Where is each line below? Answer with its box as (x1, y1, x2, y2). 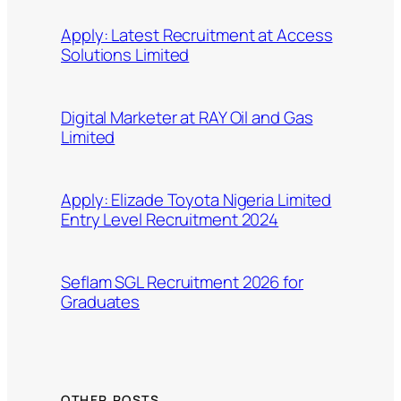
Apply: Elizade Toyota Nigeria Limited (61, 187, 332, 211)
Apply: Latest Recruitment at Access (61, 22, 333, 47)
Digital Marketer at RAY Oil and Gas (61, 105, 313, 129)
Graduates (61, 289, 141, 313)
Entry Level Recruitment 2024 (61, 207, 279, 231)
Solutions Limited (61, 42, 190, 66)
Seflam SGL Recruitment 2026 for (61, 269, 303, 294)
